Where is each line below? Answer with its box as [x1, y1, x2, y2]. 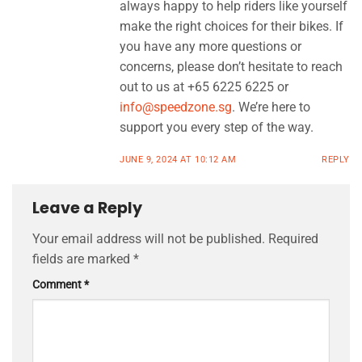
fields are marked [32, 250, 133, 267]
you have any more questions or [120, 39, 301, 55]
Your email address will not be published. [32, 230, 265, 246]
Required [268, 230, 318, 246]
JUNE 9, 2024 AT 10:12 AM [120, 154, 237, 166]
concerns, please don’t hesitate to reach [120, 59, 343, 75]
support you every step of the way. [120, 120, 314, 136]
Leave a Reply [32, 197, 145, 220]
